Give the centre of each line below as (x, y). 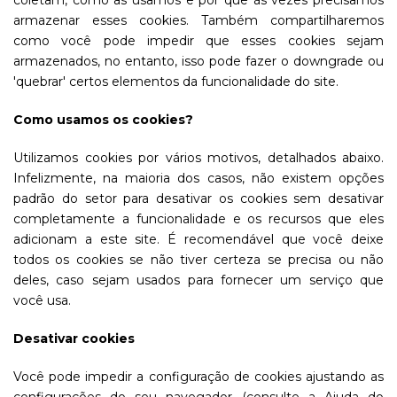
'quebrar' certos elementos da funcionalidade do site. (176, 82)
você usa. (42, 300)
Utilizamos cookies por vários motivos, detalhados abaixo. (198, 158)
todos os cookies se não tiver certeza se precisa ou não (198, 260)
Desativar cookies (74, 339)
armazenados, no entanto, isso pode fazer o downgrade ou (198, 61)
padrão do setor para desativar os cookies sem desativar (198, 198)
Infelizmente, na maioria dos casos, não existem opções (198, 178)
